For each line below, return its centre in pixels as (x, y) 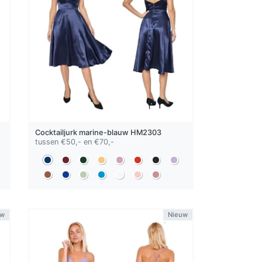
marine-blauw (104, 132)
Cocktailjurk (57, 132)
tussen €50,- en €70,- (75, 142)
